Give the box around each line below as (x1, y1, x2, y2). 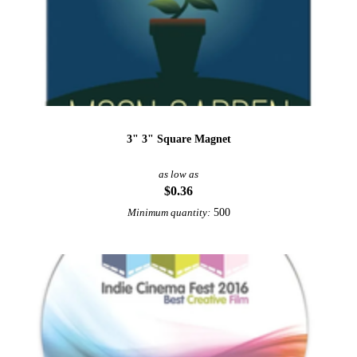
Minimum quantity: (127, 206, 210, 218)
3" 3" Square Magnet (126, 131, 231, 145)
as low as (159, 168, 198, 180)
